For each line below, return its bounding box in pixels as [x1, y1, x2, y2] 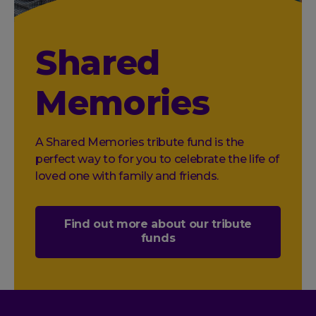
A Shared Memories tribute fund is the [35, 135, 245, 149]
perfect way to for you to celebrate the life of [35, 152, 279, 166]
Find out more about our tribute [63, 217, 253, 231]
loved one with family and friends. [35, 169, 219, 183]
